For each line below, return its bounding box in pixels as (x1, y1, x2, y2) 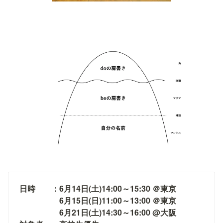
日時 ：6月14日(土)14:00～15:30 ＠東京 (19, 182, 176, 194)
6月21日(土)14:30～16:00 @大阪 (19, 206, 176, 218)
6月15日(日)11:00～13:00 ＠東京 (19, 194, 176, 206)
